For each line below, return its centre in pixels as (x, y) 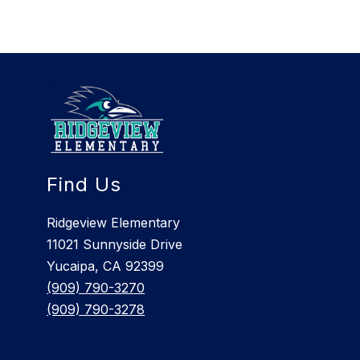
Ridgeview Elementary (114, 223)
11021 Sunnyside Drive (115, 245)
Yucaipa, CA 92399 (106, 266)
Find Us (84, 185)
